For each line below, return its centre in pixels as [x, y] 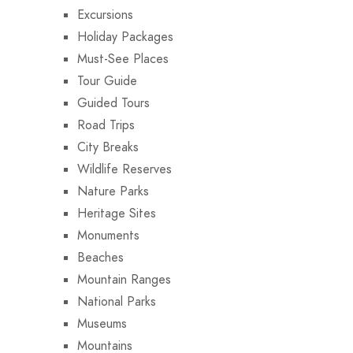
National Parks [117, 301]
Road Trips [106, 125]
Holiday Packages [125, 37]
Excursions [105, 15]
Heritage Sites [117, 213]
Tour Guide [107, 81]
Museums [102, 323]
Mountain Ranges [124, 279]
